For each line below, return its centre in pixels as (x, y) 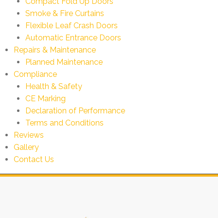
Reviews (29, 135)
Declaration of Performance (75, 110)
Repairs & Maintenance (55, 50)
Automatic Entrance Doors (73, 37)
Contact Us (34, 159)
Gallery (26, 147)
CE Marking (45, 98)
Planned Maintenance (64, 62)
